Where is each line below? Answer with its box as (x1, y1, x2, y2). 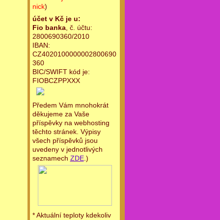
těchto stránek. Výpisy (32, 128, 101, 136)
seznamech (32, 154, 70, 163)
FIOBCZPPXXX (32, 77, 80, 85)
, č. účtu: (65, 24, 92, 32)
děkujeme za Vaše (32, 110, 89, 118)
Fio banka (32, 24, 66, 32)
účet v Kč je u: (32, 15, 81, 23)
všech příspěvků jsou (32, 137, 98, 145)
